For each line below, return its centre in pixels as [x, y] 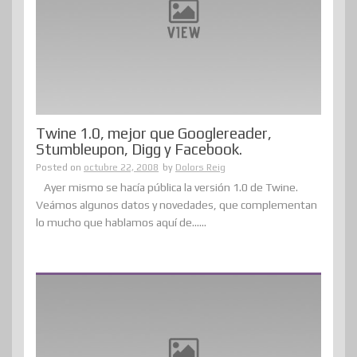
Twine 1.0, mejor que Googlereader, [154, 133]
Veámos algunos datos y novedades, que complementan [177, 205]
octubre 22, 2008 [121, 168]
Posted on [60, 168]
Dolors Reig [200, 168]
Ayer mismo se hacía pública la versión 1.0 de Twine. [171, 188]
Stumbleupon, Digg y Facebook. [139, 149]
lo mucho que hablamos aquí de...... [121, 223]
